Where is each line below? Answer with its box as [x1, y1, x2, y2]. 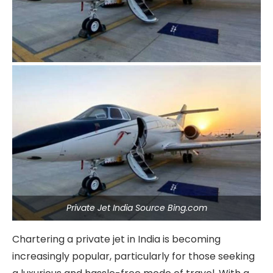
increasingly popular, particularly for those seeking [12, 249, 255, 263]
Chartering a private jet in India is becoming [12, 232, 221, 246]
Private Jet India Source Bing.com [66, 202, 207, 214]
